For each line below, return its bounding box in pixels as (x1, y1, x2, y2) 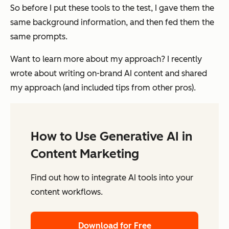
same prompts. (10, 31, 67, 41)
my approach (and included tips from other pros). (10, 82, 196, 93)
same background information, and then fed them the (10, 17, 214, 27)
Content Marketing (31, 146, 139, 161)
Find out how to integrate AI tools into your (31, 172, 193, 182)
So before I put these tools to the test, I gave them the (10, 3, 214, 13)
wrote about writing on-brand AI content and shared (10, 68, 207, 78)
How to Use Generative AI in (31, 128, 192, 144)
